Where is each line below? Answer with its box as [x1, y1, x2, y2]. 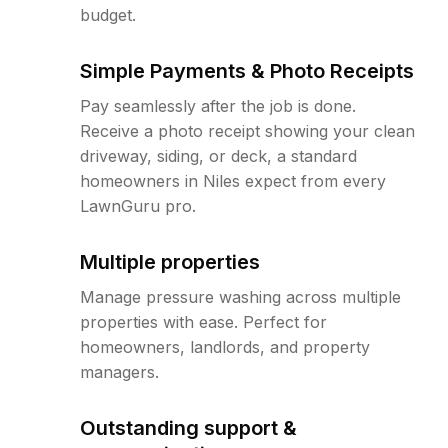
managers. [80, 362, 159, 382]
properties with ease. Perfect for [80, 312, 327, 332]
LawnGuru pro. [80, 196, 196, 216]
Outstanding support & [80, 416, 297, 440]
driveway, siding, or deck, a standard [80, 146, 357, 166]
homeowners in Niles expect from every [80, 171, 386, 191]
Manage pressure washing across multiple [80, 287, 401, 307]
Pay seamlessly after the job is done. [80, 96, 356, 116]
